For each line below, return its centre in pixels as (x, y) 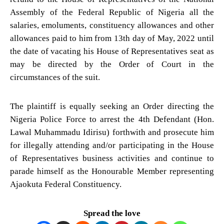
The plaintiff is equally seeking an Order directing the (112, 106)
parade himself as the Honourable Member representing (112, 171)
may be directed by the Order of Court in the (112, 64)
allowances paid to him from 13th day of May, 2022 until (112, 38)
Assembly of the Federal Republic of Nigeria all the (112, 12)
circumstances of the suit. (55, 77)
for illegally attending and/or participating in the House (112, 145)
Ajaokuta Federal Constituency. (66, 184)
